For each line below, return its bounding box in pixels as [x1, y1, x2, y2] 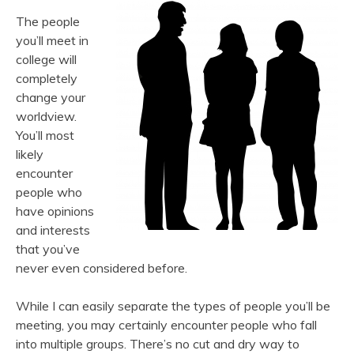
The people [16, 13, 80, 29]
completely [16, 70, 77, 86]
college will [16, 51, 77, 67]
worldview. [16, 108, 77, 124]
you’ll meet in [16, 32, 88, 48]
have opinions [16, 203, 94, 219]
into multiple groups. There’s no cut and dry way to [16, 336, 299, 352]
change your [16, 89, 85, 105]
